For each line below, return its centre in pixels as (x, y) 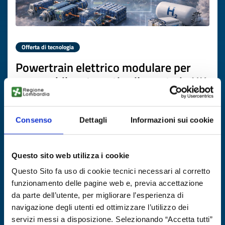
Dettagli (93, 120)
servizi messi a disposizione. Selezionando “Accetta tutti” (112, 219)
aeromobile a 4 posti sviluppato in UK (111, 81)
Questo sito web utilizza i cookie (71, 155)
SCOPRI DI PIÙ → (184, 128)
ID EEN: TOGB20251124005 (73, 100)
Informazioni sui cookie (172, 120)
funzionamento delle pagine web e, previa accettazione (107, 183)
